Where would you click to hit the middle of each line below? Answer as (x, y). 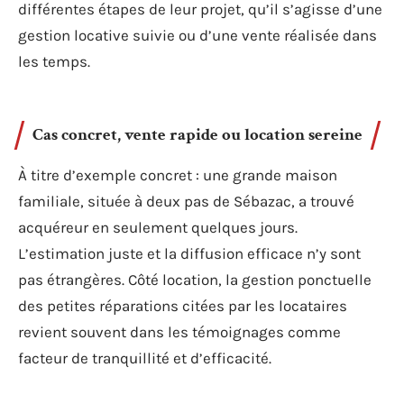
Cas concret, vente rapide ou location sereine (197, 134)
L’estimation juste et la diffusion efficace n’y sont (189, 253)
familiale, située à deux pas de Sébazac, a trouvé (186, 201)
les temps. (54, 61)
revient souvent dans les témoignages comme (179, 331)
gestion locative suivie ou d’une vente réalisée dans (197, 35)
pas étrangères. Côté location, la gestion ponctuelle (195, 279)
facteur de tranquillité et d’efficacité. (145, 358)
